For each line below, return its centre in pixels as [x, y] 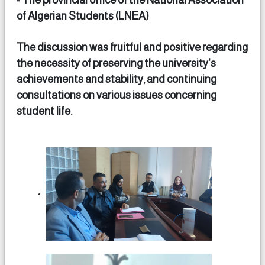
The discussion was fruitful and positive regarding [132, 47]
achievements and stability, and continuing [117, 79]
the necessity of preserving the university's [116, 63]
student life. [44, 111]
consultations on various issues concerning [117, 95]
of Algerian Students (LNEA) [83, 16]
